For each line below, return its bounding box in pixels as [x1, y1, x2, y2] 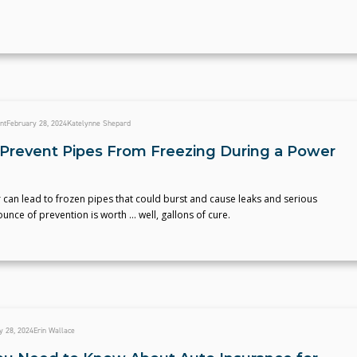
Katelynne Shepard [66, 118, 131, 128]
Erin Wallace [33, 325, 75, 335]
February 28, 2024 [6, 118, 67, 128]
